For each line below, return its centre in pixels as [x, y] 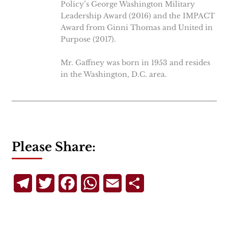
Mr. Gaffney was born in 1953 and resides [135, 63]
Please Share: [53, 147]
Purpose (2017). [88, 39]
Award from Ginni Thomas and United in [136, 28]
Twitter [69, 183]
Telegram [52, 183]
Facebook [96, 183]
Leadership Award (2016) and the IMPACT [137, 16]
